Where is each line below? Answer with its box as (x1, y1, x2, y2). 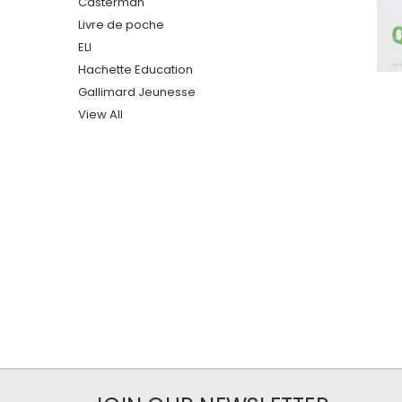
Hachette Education (78, 60, 193, 78)
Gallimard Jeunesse (78, 83, 196, 100)
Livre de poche (78, 15, 164, 33)
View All (78, 105, 123, 123)
